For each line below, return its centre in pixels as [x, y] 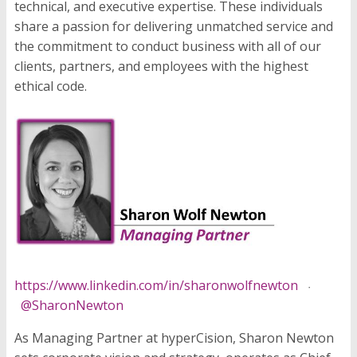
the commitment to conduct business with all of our [168, 47]
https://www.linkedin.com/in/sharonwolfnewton [156, 286]
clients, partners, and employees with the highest [161, 67]
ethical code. [51, 86]
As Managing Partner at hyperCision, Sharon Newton [174, 338]
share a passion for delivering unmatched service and [174, 27]
